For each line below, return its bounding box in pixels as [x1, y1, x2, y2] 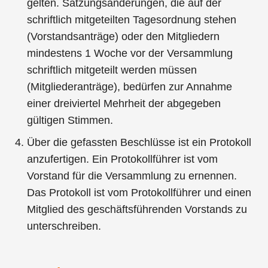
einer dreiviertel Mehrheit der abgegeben [27, 98, 221, 110]
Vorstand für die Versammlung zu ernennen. [27, 170, 237, 182]
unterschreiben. [27, 220, 102, 233]
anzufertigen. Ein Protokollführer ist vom [27, 153, 218, 166]
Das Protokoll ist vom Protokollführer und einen [27, 187, 252, 199]
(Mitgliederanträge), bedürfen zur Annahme [27, 81, 233, 93]
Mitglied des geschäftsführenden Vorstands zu [27, 203, 248, 216]
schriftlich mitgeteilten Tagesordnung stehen [27, 14, 237, 26]
